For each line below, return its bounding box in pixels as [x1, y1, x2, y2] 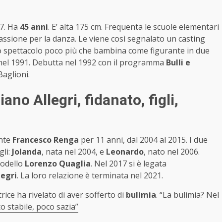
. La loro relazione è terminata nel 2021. [17, 169, 163, 181]
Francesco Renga [12, 134, 79, 145]
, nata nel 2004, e [42, 146, 106, 157]
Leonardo [106, 146, 144, 157]
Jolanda [12, 146, 42, 157]
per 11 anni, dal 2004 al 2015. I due [79, 134, 208, 145]
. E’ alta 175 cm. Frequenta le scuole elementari [48, 21, 219, 32]
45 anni [20, 21, 48, 32]
